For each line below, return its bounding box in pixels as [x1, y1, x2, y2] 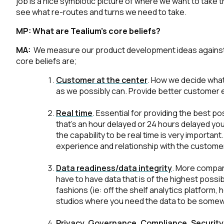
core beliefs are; [16, 55, 77, 66]
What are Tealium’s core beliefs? [32, 25, 160, 36]
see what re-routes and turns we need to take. [16, 6, 186, 17]
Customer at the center [56, 74, 147, 85]
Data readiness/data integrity [56, 162, 172, 173]
